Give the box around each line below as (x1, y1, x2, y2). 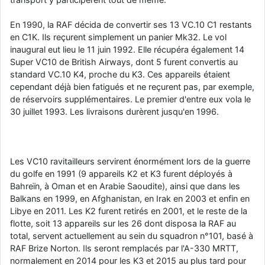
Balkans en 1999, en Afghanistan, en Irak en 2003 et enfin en (10, 193, 250, 203)
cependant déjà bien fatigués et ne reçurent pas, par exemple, (10, 81, 254, 92)
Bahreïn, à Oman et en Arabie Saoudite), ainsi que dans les (10, 180, 240, 191)
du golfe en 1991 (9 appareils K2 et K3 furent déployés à (10, 168, 232, 179)
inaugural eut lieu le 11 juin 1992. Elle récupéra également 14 (10, 44, 244, 54)
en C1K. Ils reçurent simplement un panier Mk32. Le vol (10, 31, 227, 42)
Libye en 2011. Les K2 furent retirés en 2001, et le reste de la (10, 205, 247, 216)
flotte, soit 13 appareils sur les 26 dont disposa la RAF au (10, 218, 236, 228)
